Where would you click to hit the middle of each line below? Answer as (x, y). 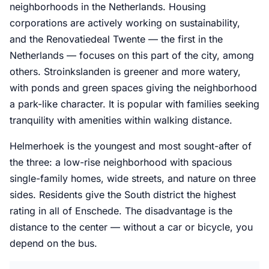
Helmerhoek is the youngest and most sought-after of (131, 146)
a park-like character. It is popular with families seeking (134, 104)
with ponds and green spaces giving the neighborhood (133, 88)
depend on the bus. (53, 243)
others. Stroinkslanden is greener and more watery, (125, 72)
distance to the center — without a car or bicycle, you (131, 227)
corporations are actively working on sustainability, (125, 23)
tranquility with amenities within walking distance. (121, 120)
